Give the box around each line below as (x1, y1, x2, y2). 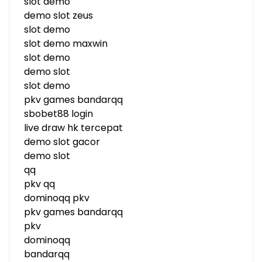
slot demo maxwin (24, 37, 108, 50)
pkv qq (24, 177, 55, 191)
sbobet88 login (24, 107, 93, 120)
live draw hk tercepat (24, 121, 123, 135)
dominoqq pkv (24, 191, 89, 205)
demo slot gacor (24, 135, 100, 149)
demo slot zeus (24, 9, 93, 22)
